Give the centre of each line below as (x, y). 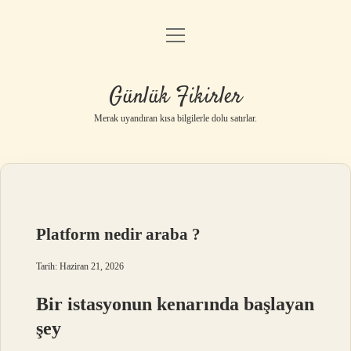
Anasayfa (175, 39)
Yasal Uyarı (175, 119)
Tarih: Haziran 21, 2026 (80, 266)
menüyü (190, 34)
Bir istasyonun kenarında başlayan (175, 304)
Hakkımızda (175, 159)
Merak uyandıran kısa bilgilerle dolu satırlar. (175, 118)
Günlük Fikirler (175, 97)
